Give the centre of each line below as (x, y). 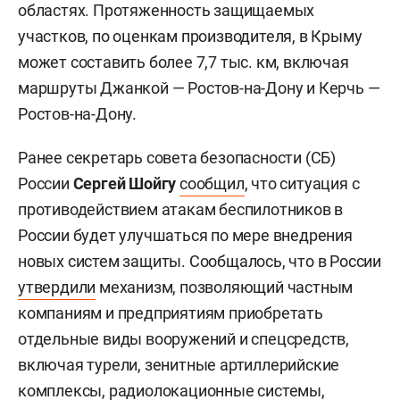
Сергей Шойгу (125, 184)
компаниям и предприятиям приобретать (171, 313)
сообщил (212, 184)
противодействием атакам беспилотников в (181, 210)
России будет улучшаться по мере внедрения (185, 236)
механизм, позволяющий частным (225, 287)
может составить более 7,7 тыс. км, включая (183, 62)
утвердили (57, 287)
